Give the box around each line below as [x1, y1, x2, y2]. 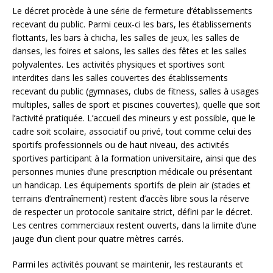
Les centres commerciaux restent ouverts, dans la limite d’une [12, 219, 257, 231]
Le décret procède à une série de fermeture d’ [12, 4, 193, 16]
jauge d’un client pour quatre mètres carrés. [12, 232, 186, 244]
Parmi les [12, 258, 51, 270]
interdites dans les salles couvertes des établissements [12, 71, 228, 83]
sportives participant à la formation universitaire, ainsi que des [12, 152, 257, 164]
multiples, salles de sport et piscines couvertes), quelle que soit [12, 98, 260, 110]
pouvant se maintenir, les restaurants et [86, 258, 243, 270]
